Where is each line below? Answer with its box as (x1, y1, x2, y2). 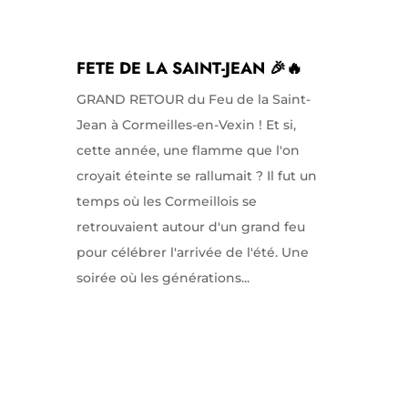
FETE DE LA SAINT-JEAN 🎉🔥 (76, 56, 302, 80)
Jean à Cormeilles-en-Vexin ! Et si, (76, 116, 296, 133)
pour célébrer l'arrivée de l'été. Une (76, 243, 309, 260)
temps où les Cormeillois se (76, 192, 257, 209)
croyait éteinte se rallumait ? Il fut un (76, 167, 317, 184)
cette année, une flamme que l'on (76, 141, 300, 158)
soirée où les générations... (76, 269, 250, 286)
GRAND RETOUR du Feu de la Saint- (76, 90, 311, 107)
